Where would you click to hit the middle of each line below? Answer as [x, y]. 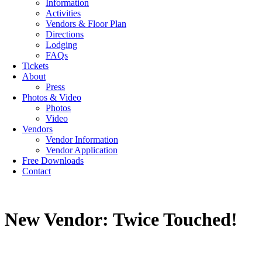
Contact [37, 171]
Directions [65, 34]
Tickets [35, 66]
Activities [63, 13]
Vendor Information [82, 139]
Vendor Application [82, 150]
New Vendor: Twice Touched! [121, 220]
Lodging [61, 45]
